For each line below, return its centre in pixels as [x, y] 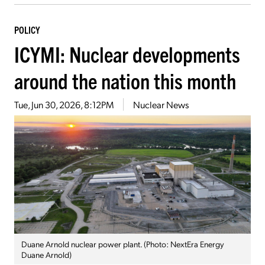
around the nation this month [125, 80]
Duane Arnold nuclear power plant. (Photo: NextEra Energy [122, 243]
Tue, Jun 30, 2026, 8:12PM [64, 104]
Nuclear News [161, 104]
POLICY [27, 29]
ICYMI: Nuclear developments [127, 53]
